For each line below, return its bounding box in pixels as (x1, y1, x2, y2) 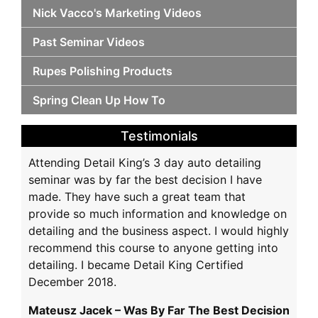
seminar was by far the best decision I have (28, 172, 262, 187)
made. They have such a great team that (28, 190, 246, 204)
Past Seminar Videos (33, 35, 145, 50)
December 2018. (28, 275, 116, 290)
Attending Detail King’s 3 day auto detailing (28, 155, 261, 170)
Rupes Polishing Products (33, 64, 172, 79)
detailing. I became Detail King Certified (28, 258, 243, 273)
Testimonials (120, 128, 198, 144)
